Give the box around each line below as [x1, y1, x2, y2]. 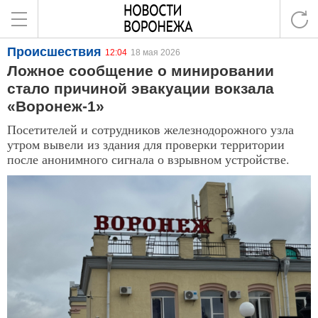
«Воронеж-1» [7, 98, 104, 114]
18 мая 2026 [131, 48, 180, 57]
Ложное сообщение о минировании [7, 62, 274, 79]
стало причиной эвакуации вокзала [7, 80, 274, 97]
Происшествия [7, 45, 102, 59]
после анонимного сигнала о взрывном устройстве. [7, 150, 290, 168]
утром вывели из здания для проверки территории [7, 136, 285, 153]
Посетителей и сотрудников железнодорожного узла [7, 121, 294, 138]
